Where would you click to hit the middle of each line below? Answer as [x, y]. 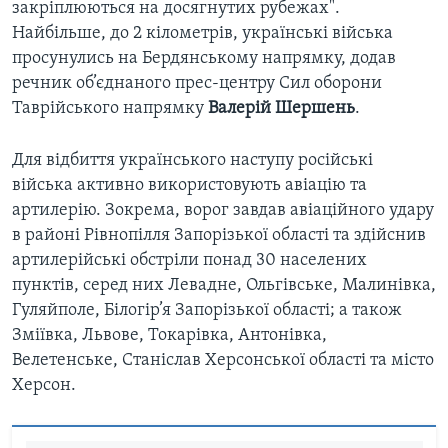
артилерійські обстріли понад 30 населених [189, 261]
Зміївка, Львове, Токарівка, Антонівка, [169, 336]
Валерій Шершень [281, 109]
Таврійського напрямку [110, 109]
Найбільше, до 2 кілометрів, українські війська [202, 34]
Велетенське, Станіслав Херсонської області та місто [223, 361]
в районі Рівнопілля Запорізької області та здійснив [219, 236]
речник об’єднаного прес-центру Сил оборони [197, 84]
